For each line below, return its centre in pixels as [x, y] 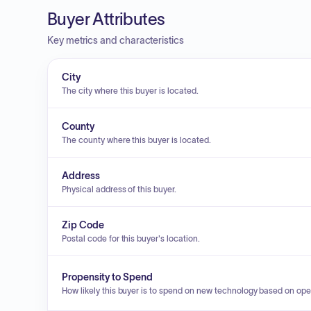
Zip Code [83, 225]
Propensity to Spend [107, 277]
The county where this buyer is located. [136, 140]
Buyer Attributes [106, 19]
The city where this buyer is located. [130, 91]
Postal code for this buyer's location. [131, 238]
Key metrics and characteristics [116, 40]
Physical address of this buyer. [119, 189]
